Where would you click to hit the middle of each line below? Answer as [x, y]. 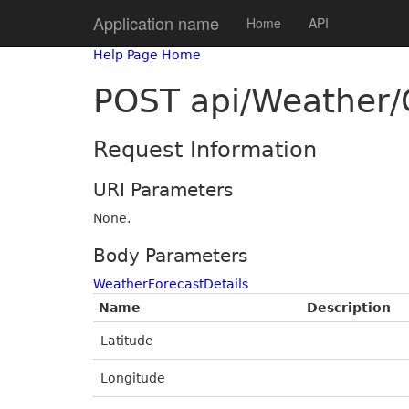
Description [349, 308]
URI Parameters [163, 190]
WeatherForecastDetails [171, 284]
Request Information [205, 150]
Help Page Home [147, 55]
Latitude [127, 341]
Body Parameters [170, 256]
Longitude [133, 378]
